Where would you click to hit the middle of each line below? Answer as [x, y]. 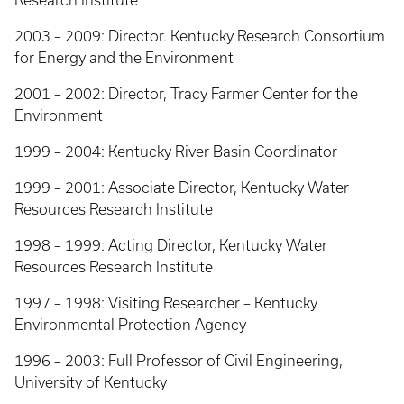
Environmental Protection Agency [130, 325]
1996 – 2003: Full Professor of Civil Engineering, [179, 361]
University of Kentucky [91, 382]
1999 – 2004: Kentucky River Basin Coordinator [176, 151]
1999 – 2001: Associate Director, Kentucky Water [182, 188]
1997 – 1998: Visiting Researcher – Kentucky [166, 303]
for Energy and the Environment [124, 58]
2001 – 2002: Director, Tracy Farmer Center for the [186, 94]
